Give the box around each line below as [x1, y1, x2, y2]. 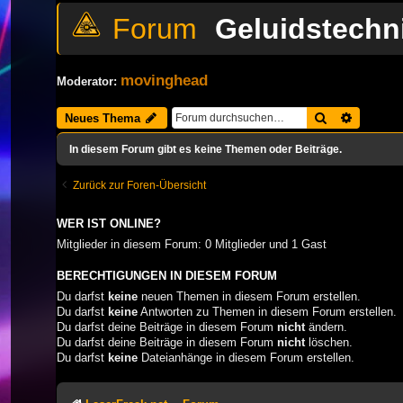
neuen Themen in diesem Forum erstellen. [138, 289, 361, 303]
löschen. [305, 335, 353, 349]
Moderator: [57, 74, 117, 88]
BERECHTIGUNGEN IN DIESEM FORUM [57, 269, 277, 282]
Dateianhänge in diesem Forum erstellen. [138, 350, 354, 364]
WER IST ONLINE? [57, 217, 161, 230]
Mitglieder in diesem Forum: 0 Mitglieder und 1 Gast [57, 237, 327, 251]
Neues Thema [65, 111, 140, 125]
